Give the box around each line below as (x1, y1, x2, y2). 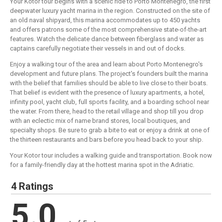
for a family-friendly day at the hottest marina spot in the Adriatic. (10, 161, 194, 169)
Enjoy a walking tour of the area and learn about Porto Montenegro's (10, 60, 203, 68)
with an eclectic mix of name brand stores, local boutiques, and (10, 117, 190, 125)
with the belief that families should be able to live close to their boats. (10, 79, 208, 87)
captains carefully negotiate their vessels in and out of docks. (10, 45, 185, 53)
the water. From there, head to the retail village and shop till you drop (10, 108, 204, 115)
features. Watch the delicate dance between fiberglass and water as (10, 35, 204, 43)
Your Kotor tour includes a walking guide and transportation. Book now (10, 152, 212, 160)
